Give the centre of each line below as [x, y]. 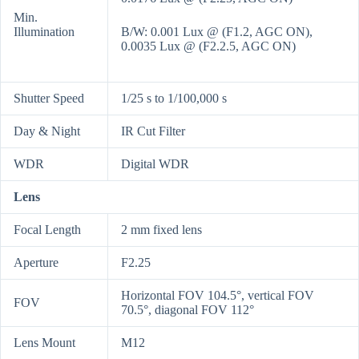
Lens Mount [44, 343]
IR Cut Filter [153, 131]
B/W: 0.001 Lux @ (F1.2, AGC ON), [217, 32]
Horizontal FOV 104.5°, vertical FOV [218, 296]
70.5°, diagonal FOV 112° [188, 310]
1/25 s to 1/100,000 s [174, 99]
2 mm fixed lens [161, 230]
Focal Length [47, 230]
